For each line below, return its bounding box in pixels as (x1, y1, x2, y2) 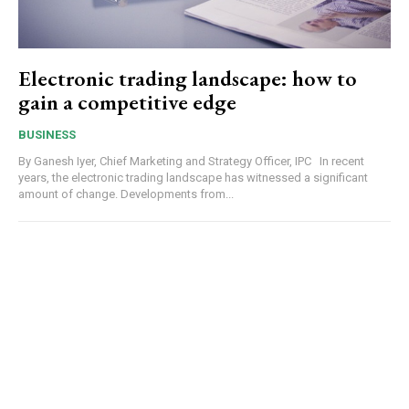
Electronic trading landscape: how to (18, 64, 357, 93)
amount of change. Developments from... (18, 187, 234, 202)
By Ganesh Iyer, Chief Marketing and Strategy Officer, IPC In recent (18, 154, 314, 169)
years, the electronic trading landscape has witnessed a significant (18, 171, 368, 185)
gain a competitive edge (18, 88, 236, 117)
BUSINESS (18, 128, 76, 142)
